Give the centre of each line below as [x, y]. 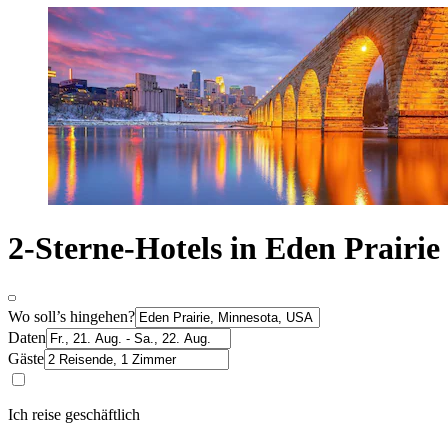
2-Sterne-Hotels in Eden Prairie [224, 248]
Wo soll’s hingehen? [71, 316]
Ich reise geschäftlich [74, 414]
